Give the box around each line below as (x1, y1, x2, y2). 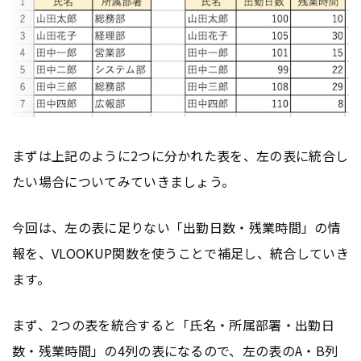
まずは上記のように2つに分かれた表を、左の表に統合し (12, 146, 349, 166)
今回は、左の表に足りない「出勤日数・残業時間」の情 (12, 218, 342, 238)
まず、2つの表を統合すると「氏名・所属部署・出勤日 (12, 315, 335, 335)
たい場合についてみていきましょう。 (12, 172, 235, 192)
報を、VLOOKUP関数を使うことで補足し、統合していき (12, 243, 349, 263)
